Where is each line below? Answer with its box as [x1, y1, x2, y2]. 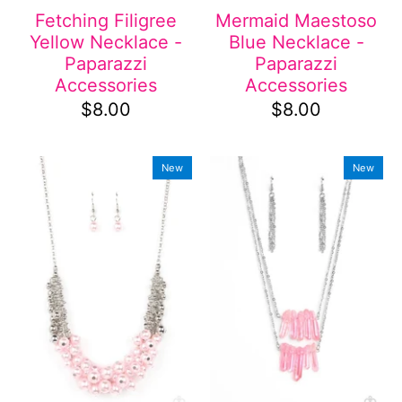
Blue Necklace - [228, 31, 364, 54]
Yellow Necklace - [29, 31, 182, 54]
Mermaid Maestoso [215, 10, 378, 32]
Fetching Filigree [34, 10, 177, 32]
